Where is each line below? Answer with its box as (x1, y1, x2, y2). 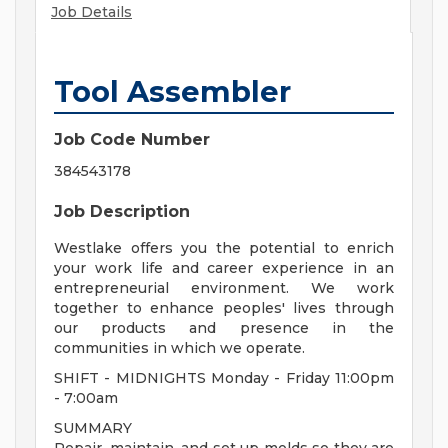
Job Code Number (54, 130, 210, 150)
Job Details (51, 3, 132, 22)
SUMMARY (54, 419, 132, 438)
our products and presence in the (54, 319, 394, 338)
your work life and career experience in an (54, 259, 394, 278)
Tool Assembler (54, 74, 291, 110)
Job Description (54, 202, 190, 222)
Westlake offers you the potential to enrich (54, 239, 394, 258)
